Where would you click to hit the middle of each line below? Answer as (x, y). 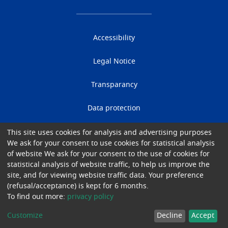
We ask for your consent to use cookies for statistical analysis (111, 143)
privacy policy (90, 197)
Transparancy (114, 85)
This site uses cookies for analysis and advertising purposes (109, 133)
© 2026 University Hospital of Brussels (114, 184)
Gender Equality (114, 155)
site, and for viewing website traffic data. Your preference (105, 175)
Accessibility (114, 38)
